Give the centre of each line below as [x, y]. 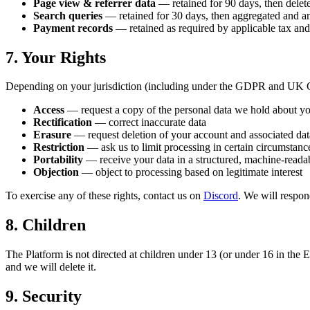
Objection [56, 172]
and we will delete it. [51, 267]
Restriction [59, 147]
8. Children [46, 225]
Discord [221, 196]
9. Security [44, 297]
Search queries [68, 15]
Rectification [63, 122]
